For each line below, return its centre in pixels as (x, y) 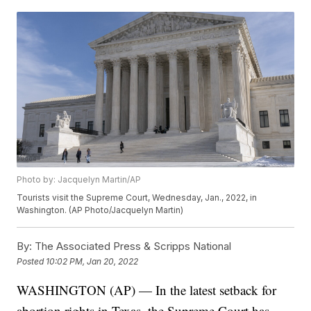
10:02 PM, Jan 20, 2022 (92, 261)
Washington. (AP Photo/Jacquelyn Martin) (100, 210)
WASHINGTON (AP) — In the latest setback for (147, 290)
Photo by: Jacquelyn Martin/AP (79, 180)
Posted (32, 261)
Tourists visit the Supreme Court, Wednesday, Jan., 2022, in (137, 198)
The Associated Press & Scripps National (132, 246)
